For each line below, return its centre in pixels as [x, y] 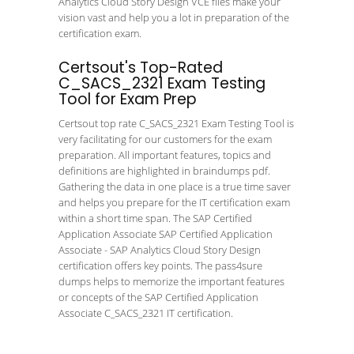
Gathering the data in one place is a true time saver [175, 186]
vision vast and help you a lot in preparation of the [174, 17]
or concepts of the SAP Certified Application [158, 297]
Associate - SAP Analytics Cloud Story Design [160, 250]
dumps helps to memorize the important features [171, 281]
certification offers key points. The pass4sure [160, 265]
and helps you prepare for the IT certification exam [174, 202]
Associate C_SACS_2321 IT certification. [146, 313]
